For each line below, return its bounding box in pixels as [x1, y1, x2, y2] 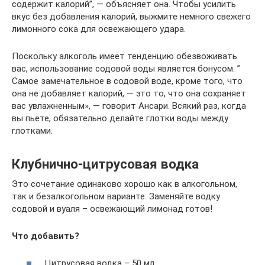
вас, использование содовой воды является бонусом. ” [12, 63, 240, 74]
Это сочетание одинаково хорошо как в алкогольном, [12, 178, 237, 189]
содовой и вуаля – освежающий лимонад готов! [12, 203, 212, 214]
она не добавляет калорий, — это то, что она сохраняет [12, 88, 246, 99]
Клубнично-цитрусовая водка [12, 156, 199, 172]
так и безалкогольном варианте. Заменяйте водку [12, 190, 220, 202]
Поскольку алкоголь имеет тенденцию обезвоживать [12, 50, 237, 62]
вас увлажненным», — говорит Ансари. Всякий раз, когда [12, 100, 246, 111]
